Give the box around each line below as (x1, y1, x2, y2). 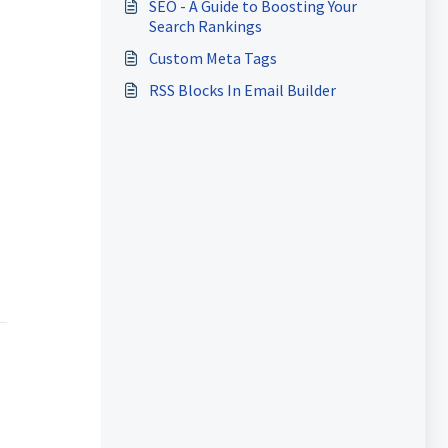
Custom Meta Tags (148, 48, 277, 68)
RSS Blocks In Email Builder (148, 80, 336, 100)
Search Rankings (148, 16, 262, 36)
